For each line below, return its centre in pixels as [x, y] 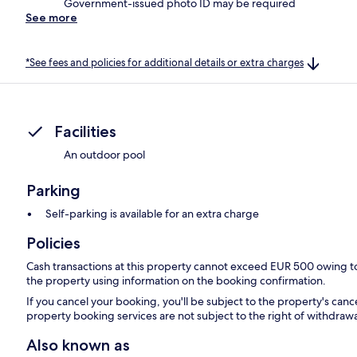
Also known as [78, 345]
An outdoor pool [104, 154]
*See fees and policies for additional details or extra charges [165, 62]
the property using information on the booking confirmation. [177, 280]
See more [51, 17]
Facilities [85, 131]
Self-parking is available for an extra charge [153, 213]
